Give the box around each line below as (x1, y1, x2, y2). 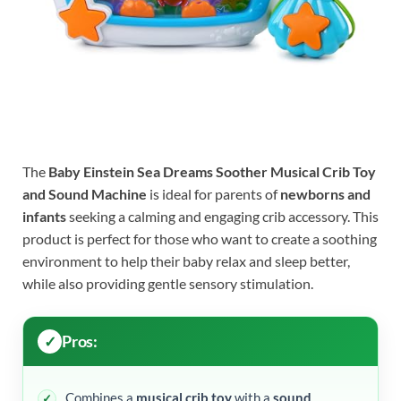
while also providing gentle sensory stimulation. (22, 275, 313, 293)
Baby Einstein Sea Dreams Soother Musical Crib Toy (48, 163, 376, 181)
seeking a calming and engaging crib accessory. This (66, 208, 379, 226)
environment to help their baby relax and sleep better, (22, 252, 350, 270)
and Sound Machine (22, 185, 147, 203)
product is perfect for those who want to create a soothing (22, 230, 377, 248)
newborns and (280, 185, 371, 203)
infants (22, 208, 66, 226)
